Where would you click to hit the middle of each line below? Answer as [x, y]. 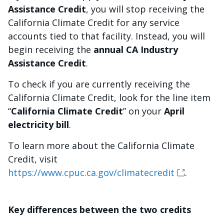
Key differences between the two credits [99, 209]
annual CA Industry [136, 49]
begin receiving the [51, 49]
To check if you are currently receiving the [99, 84]
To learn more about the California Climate [101, 145]
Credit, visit [34, 159]
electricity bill [38, 124]
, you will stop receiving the [145, 9]
